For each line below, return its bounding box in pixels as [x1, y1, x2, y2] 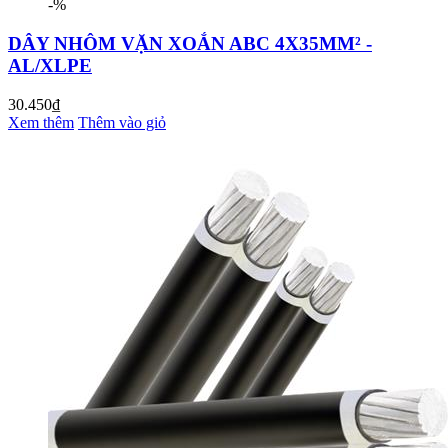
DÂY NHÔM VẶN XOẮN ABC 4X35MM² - [8, 32, 372, 54]
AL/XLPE [8, 54, 92, 76]
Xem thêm [8, 113, 74, 131]
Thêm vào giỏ [78, 113, 166, 131]
